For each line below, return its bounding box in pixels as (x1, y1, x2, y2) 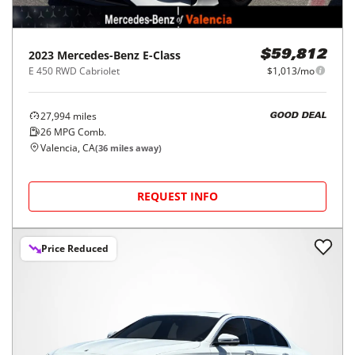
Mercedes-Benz (57, 47, 139, 63)
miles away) (108, 141, 162, 154)
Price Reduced (41, 241, 109, 255)
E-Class (143, 47, 181, 63)
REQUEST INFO (137, 188, 218, 204)
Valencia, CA (40, 140, 95, 155)
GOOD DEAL (269, 112, 326, 121)
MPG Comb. (52, 124, 106, 139)
